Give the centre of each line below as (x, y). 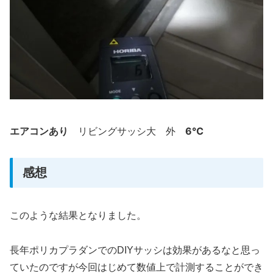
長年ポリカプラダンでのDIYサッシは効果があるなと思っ (135, 250)
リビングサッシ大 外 (122, 132)
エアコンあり (39, 131)
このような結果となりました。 (78, 216)
